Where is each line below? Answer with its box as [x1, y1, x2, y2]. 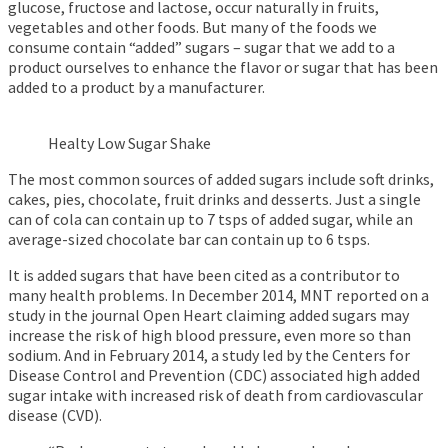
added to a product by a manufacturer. [8, 77, 265, 98]
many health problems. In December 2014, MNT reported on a [8, 285, 429, 306]
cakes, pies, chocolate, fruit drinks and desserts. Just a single [8, 189, 421, 210]
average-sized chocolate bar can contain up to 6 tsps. [8, 229, 370, 250]
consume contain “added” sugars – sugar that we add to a [8, 37, 395, 58]
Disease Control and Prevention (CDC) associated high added [8, 365, 420, 386]
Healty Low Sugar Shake [48, 133, 211, 154]
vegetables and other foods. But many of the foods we [8, 17, 377, 38]
